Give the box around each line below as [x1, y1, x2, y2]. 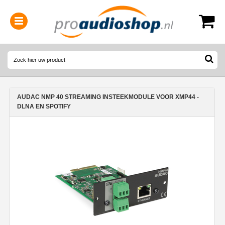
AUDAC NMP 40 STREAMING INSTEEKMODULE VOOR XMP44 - [17, 93, 199, 100]
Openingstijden [78, 51, 115, 58]
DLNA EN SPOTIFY [17, 102, 71, 110]
